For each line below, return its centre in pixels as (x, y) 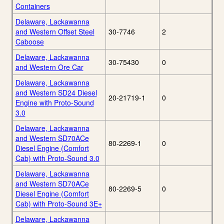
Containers (32, 6)
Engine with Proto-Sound (54, 103)
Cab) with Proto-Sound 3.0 (57, 158)
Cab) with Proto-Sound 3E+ (58, 204)
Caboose (29, 42)
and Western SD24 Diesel (56, 93)
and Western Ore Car (49, 67)
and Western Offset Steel (55, 32)
